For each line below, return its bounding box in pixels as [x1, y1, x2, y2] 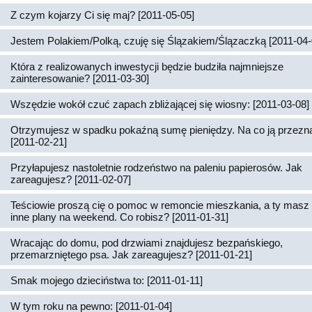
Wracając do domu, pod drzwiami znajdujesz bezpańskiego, [10, 237, 283, 249]
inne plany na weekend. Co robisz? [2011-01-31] [10, 211, 228, 223]
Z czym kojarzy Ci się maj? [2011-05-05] [10, 9, 194, 21]
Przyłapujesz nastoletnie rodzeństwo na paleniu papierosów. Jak [10, 162, 302, 173]
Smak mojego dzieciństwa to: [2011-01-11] [10, 274, 203, 286]
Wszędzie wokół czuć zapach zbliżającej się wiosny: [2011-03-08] [10, 98, 309, 110]
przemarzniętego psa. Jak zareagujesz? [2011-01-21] [10, 249, 252, 260]
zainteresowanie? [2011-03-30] [10, 72, 149, 84]
